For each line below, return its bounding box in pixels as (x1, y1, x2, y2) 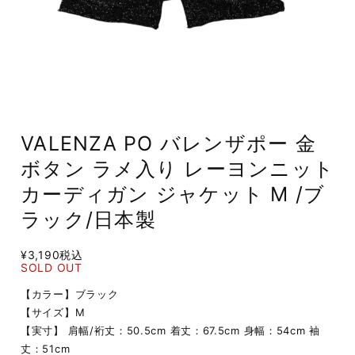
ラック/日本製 (21, 208, 156, 231)
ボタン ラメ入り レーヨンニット (21, 157, 334, 181)
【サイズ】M (21, 306, 86, 319)
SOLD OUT (21, 261, 82, 274)
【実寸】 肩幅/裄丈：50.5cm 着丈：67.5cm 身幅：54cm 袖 (21, 324, 320, 337)
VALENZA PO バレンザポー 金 (21, 132, 316, 155)
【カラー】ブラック (21, 288, 119, 300)
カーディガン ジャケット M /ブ (21, 182, 326, 206)
